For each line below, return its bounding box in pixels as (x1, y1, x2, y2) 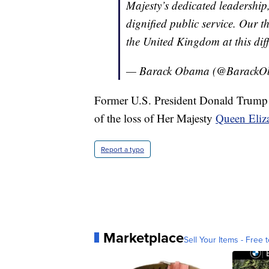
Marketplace (103, 226, 184, 248)
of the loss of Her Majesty (94, 110, 216, 125)
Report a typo (101, 144, 144, 154)
